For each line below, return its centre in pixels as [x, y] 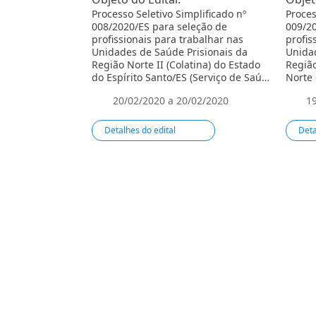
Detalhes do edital [141, 130]
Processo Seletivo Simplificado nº [169, 14]
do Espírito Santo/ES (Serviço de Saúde [183, 78]
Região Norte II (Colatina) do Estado [176, 65]
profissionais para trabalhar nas [168, 39]
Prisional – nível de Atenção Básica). [176, 90]
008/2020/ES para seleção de [159, 27]
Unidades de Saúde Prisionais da [170, 52]
